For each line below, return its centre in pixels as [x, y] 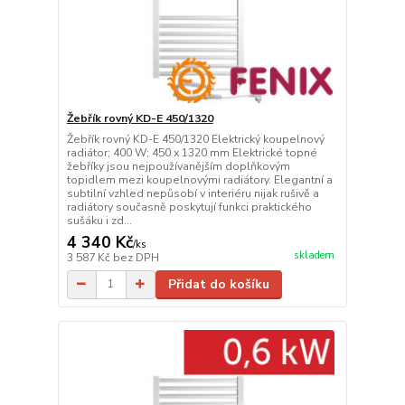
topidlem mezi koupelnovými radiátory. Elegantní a [199, 179]
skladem [314, 255]
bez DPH [136, 257]
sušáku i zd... [99, 220]
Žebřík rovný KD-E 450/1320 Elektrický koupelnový [195, 139]
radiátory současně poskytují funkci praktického [189, 207]
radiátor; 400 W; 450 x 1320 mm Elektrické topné [192, 152]
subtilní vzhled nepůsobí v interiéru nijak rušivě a [193, 193]
